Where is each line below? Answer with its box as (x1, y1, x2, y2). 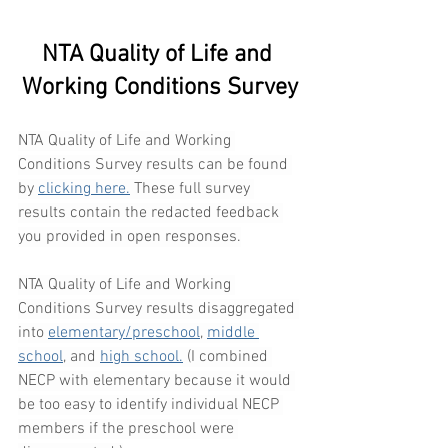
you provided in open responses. (18, 227, 241, 248)
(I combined (183, 347, 272, 368)
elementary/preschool (48, 323, 200, 344)
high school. (100, 347, 183, 368)
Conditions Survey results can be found (18, 155, 292, 176)
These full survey (130, 179, 254, 200)
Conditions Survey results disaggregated (18, 299, 299, 320)
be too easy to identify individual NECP (18, 395, 283, 416)
